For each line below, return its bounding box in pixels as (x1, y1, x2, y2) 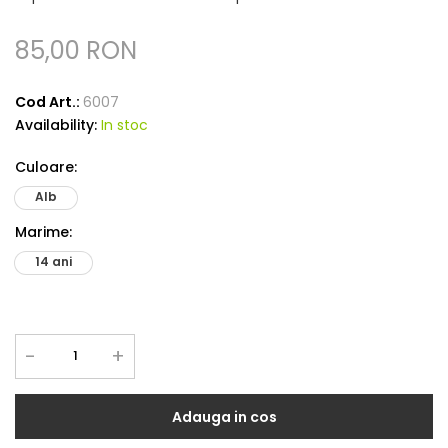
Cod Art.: (15, 91, 83, 112)
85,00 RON (15, 33, 137, 67)
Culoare (15, 156, 74, 177)
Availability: (15, 114, 101, 135)
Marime (15, 221, 69, 242)
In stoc (101, 114, 148, 135)
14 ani (35, 252, 72, 270)
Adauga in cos (171, 406, 277, 427)
